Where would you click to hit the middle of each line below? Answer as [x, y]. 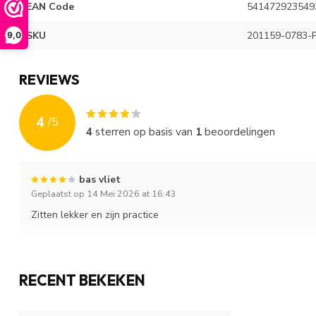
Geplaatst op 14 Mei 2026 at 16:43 [104, 193]
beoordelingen [238, 131]
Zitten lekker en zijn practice [95, 214]
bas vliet [100, 179]
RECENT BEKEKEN [82, 280]
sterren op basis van [144, 131]
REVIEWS [49, 79]
